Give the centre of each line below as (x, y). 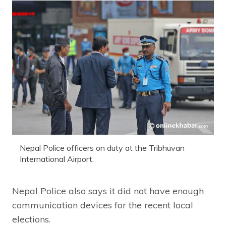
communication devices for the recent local (103, 205)
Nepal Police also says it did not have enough (108, 191)
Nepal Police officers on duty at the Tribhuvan (102, 148)
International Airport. (57, 159)
